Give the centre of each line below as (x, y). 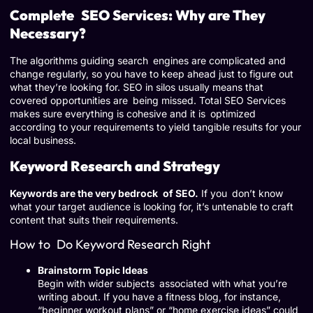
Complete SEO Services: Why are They (138, 15)
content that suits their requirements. (94, 219)
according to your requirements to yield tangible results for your (155, 127)
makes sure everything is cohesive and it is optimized (133, 114)
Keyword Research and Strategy (115, 166)
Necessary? (48, 34)
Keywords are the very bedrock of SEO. (104, 193)
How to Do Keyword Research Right (110, 244)
